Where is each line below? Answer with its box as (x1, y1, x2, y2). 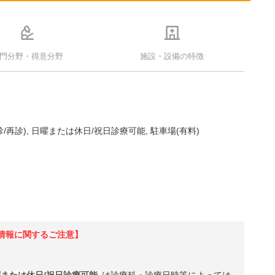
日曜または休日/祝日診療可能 (31, 126, 145, 136)
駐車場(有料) (150, 126, 199, 136)
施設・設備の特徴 (140, 51, 204, 61)
